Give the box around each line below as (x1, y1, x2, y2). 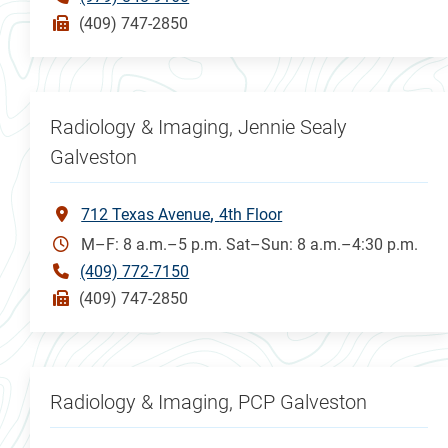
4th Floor (219, 204, 283, 224)
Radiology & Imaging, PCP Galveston (50, 389, 368, 414)
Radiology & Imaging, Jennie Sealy (50, 114, 348, 139)
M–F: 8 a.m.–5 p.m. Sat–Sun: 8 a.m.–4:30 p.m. (81, 234, 419, 254)
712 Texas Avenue (81, 204, 211, 224)
